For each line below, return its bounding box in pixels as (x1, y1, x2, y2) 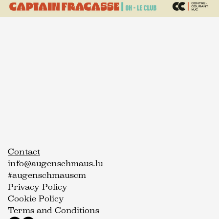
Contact (8, 147, 40, 157)
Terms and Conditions (8, 206, 99, 216)
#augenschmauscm (8, 171, 86, 180)
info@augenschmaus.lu (8, 159, 103, 169)
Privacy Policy (8, 182, 67, 192)
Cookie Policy (8, 194, 64, 204)
